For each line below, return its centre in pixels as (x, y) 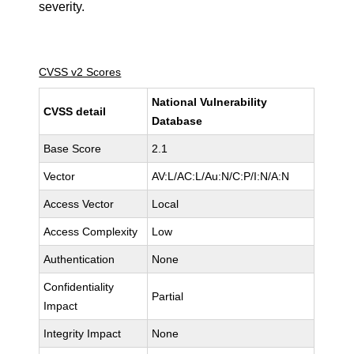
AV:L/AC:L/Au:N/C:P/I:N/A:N (221, 176)
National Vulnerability (210, 102)
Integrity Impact (83, 333)
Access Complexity (91, 232)
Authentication (79, 259)
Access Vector (79, 204)
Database (177, 121)
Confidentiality (79, 287)
